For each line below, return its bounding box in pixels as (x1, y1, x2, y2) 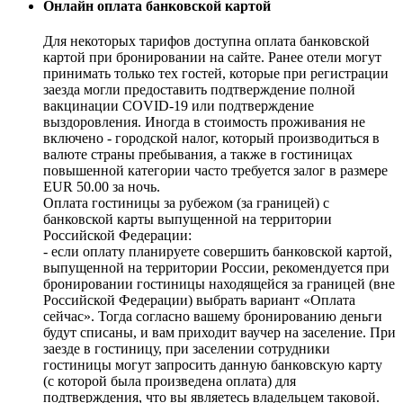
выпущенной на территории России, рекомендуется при (43, 260, 390, 275)
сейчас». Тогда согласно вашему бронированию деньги (43, 309, 382, 324)
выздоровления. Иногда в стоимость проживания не (43, 114, 365, 130)
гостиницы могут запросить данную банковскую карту (43, 357, 382, 372)
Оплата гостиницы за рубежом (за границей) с (43, 195, 329, 210)
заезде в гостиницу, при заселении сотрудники (43, 341, 330, 356)
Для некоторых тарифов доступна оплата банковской (43, 33, 370, 49)
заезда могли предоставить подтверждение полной (43, 82, 355, 97)
